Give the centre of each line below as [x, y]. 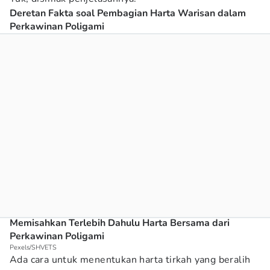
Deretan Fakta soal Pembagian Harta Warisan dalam [128, 13]
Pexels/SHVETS [33, 247]
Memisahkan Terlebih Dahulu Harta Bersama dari [120, 223]
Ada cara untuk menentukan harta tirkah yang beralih [130, 260]
